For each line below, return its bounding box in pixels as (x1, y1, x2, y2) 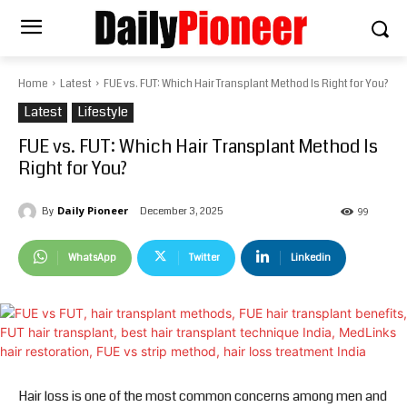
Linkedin (291, 251, 331, 265)
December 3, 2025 (140, 203, 223, 218)
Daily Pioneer (57, 203, 128, 218)
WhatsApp (68, 251, 116, 265)
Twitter (189, 251, 220, 265)
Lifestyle (77, 102, 128, 123)
